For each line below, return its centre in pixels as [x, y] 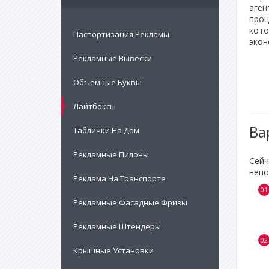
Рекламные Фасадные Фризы [130, 202]
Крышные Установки [113, 250]
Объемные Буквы [107, 82]
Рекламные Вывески [113, 58]
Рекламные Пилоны [111, 154]
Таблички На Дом [106, 130]
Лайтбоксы [95, 106]
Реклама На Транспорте [119, 178]
